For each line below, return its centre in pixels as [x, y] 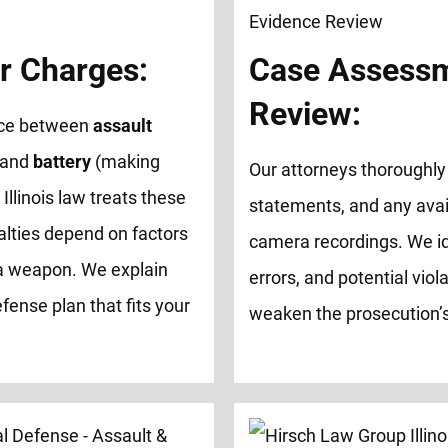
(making [126, 161]
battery [62, 161]
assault [123, 125]
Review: [305, 113]
